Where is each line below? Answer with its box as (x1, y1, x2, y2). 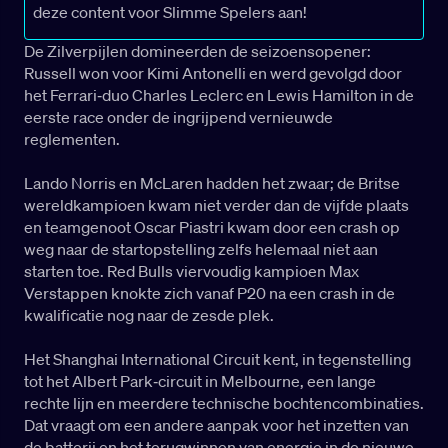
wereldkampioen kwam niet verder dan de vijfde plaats (24, 195, 409, 216)
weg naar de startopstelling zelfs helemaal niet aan (24, 239, 378, 260)
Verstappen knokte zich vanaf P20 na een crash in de (24, 283, 395, 304)
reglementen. (24, 129, 120, 150)
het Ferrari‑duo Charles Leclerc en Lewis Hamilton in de (24, 85, 414, 106)
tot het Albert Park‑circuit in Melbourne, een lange (24, 371, 376, 392)
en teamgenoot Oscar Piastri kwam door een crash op (24, 217, 400, 238)
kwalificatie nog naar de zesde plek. (24, 305, 274, 326)
